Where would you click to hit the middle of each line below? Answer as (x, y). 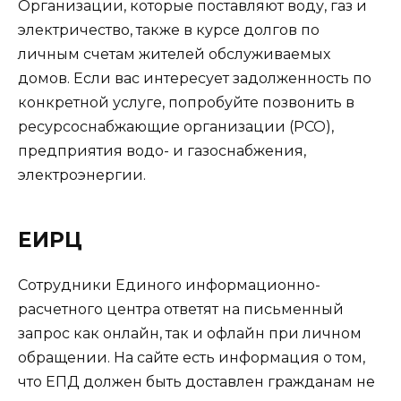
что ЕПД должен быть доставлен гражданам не (196, 382)
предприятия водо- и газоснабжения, (162, 151)
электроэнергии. (82, 175)
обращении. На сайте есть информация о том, (192, 358)
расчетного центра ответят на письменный (181, 310)
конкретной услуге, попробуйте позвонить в (186, 103)
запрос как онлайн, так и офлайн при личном (190, 334)
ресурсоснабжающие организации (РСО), (176, 127)
